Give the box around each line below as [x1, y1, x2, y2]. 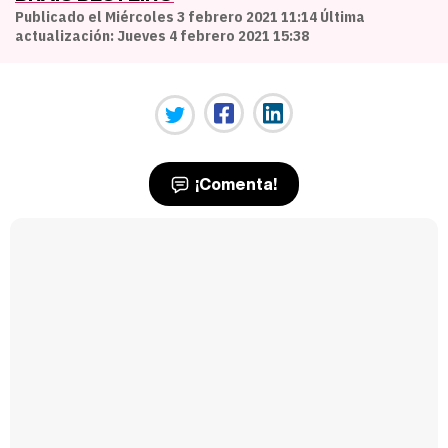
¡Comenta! [191, 172, 277, 197]
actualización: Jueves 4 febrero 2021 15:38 [15, 26, 309, 46]
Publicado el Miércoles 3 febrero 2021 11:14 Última [15, 7, 365, 27]
